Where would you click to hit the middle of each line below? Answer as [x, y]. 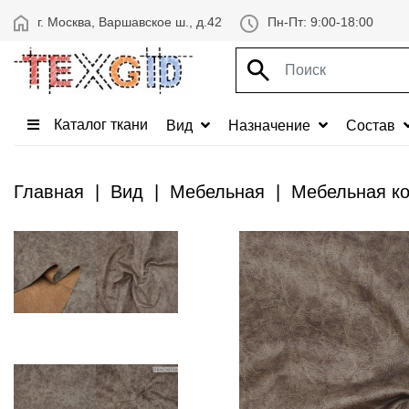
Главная [49, 192]
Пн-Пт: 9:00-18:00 [320, 22]
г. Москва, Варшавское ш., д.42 [130, 22]
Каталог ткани [99, 124]
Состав [372, 125]
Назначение [271, 125]
